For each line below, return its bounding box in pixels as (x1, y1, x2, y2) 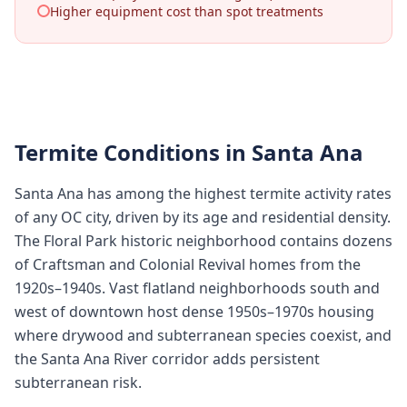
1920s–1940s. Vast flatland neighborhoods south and (15, 278, 380, 298)
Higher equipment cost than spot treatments (50, 3, 323, 20)
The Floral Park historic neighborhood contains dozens (15, 231, 392, 251)
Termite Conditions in (15, 137, 252, 167)
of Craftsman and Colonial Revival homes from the (15, 254, 361, 274)
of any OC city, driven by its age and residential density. (15, 207, 391, 227)
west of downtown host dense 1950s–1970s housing (15, 302, 374, 322)
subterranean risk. (15, 372, 142, 392)
